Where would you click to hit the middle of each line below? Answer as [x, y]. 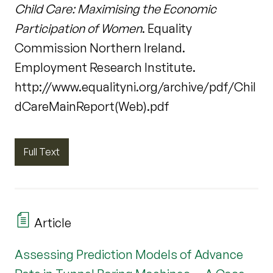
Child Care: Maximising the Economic [115, 9]
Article [51, 222]
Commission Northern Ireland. [100, 48]
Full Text [42, 152]
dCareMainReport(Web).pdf [92, 107]
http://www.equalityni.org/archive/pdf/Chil [135, 87]
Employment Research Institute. [105, 68]
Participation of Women [78, 29]
